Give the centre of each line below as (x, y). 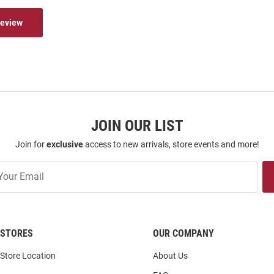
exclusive (65, 145)
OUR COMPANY (183, 234)
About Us (170, 256)
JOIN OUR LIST (137, 126)
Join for (31, 145)
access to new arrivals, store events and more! (171, 145)
